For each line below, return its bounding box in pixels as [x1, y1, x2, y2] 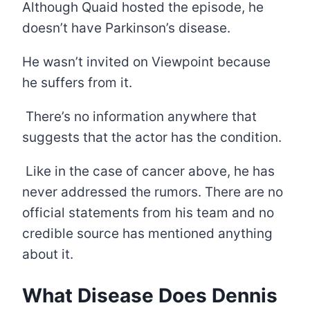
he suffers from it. [22, 75, 132, 91]
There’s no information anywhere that [22, 109, 257, 125]
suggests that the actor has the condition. [22, 129, 282, 146]
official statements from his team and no [22, 205, 274, 221]
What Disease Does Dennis [22, 284, 277, 308]
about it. [22, 246, 73, 263]
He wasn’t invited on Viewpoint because [22, 54, 271, 71]
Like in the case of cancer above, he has [22, 163, 275, 180]
